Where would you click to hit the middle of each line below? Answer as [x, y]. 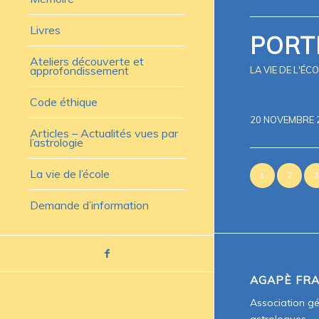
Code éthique [64, 102]
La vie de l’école [70, 174]
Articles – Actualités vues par [104, 134]
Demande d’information [89, 205]
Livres [45, 30]
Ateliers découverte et [87, 62]
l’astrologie [57, 143]
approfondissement [79, 71]
